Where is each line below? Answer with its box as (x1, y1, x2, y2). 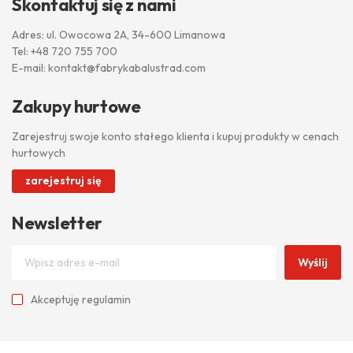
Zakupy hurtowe (12, 95, 141, 118)
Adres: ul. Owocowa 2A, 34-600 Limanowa (12, 28, 225, 43)
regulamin (82, 292, 131, 307)
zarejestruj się (25, 173, 102, 188)
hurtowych (12, 146, 65, 161)
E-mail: (12, 61, 48, 76)
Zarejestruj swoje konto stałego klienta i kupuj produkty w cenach (12, 129, 339, 144)
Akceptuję (31, 292, 82, 307)
